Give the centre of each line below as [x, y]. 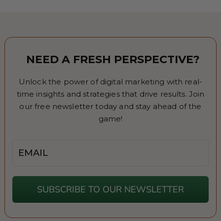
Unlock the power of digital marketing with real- [110, 82]
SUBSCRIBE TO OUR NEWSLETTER [110, 190]
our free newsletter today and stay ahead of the [110, 107]
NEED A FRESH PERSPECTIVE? [113, 60]
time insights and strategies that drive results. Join [110, 94]
